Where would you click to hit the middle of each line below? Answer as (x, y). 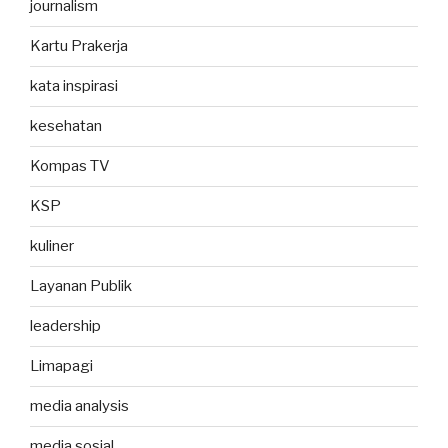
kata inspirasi (74, 86)
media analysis (79, 406)
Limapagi (61, 366)
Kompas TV (70, 166)
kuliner (52, 246)
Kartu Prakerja (79, 46)
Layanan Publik (81, 286)
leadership (65, 326)
